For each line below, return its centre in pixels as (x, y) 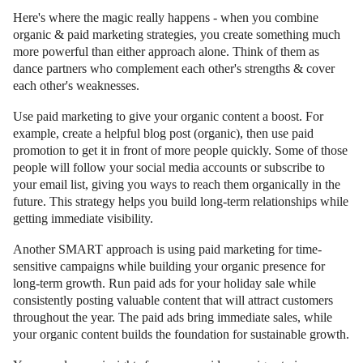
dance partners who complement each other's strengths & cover (174, 68)
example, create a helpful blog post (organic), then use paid (163, 133)
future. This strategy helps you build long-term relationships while (181, 201)
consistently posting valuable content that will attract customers (173, 300)
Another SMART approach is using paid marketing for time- (167, 249)
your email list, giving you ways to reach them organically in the (177, 184)
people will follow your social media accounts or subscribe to (169, 167)
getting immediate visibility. (83, 218)
